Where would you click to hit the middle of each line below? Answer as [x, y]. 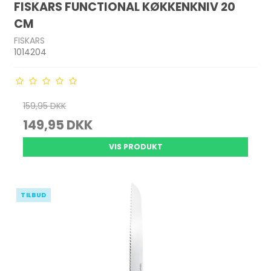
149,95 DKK [58, 125]
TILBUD [34, 195]
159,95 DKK [45, 106]
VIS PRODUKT [135, 147]
